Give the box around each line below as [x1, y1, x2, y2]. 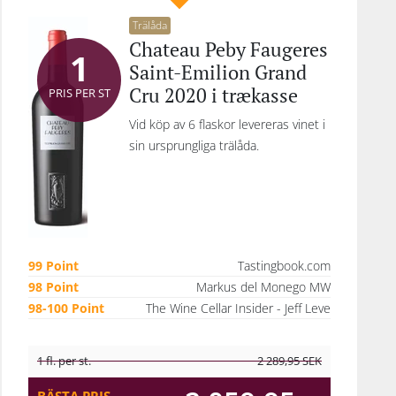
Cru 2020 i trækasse [129, 82, 298, 108]
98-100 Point [28, 300, 104, 316]
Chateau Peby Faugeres [129, 36, 328, 62]
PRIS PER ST [48, 84, 110, 101]
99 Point [28, 257, 79, 274]
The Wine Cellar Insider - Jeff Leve [146, 300, 331, 316]
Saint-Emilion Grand [129, 59, 307, 85]
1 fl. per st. [37, 353, 91, 369]
